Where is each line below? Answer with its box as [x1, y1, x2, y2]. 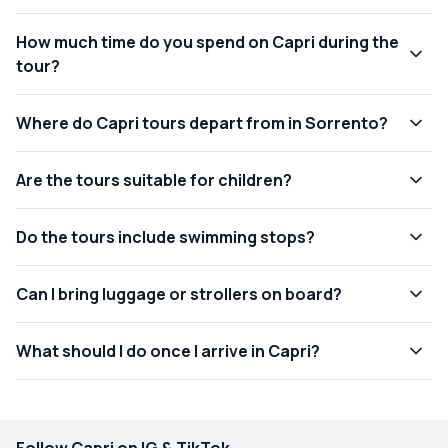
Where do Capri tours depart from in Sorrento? [16, 111, 388, 134]
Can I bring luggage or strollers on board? [16, 282, 342, 305]
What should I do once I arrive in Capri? [16, 339, 320, 362]
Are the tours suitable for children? [16, 168, 292, 191]
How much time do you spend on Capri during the [16, 30, 399, 53]
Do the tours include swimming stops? [16, 225, 315, 248]
